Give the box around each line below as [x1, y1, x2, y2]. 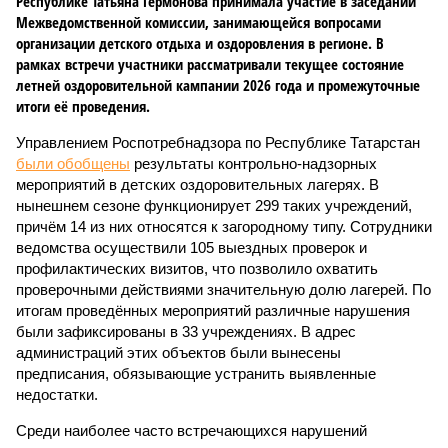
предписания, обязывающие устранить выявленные [16, 365, 376, 382]
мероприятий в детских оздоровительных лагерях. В [16, 176, 379, 193]
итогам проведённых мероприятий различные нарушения [16, 302, 410, 319]
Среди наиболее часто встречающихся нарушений [16, 422, 367, 439]
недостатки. [16, 386, 98, 403]
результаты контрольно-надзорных [130, 155, 377, 172]
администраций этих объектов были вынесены [16, 344, 341, 361]
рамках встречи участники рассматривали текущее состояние [16, 54, 404, 74]
